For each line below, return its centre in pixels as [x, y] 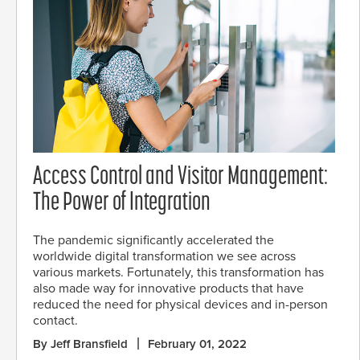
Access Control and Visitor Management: [180, 178]
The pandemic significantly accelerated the [153, 241]
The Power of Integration [122, 204]
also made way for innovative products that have [168, 289]
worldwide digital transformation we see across [164, 257]
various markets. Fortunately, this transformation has [178, 273]
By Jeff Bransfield [80, 344]
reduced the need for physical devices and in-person [180, 305]
